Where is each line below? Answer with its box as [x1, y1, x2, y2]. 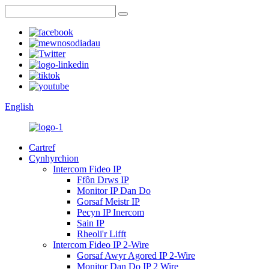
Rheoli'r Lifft [77, 229, 126, 239]
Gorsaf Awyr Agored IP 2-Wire [77, 250, 195, 261]
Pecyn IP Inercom [77, 207, 144, 217]
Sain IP [77, 218, 104, 228]
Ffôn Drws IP [77, 175, 129, 185]
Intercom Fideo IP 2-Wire [53, 240, 149, 250]
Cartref [29, 142, 55, 153]
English [5, 101, 34, 112]
